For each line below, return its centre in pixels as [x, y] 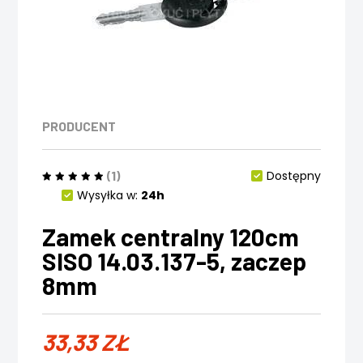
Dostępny [293, 176]
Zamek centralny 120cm [171, 237]
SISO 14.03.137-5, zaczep [175, 261]
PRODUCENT [79, 126]
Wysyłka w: [108, 195]
